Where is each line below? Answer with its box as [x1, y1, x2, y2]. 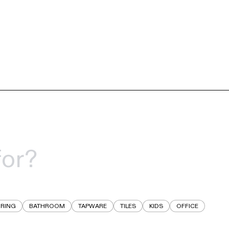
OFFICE [176, 202, 198, 211]
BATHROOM [29, 202, 65, 211]
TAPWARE [78, 202, 107, 211]
